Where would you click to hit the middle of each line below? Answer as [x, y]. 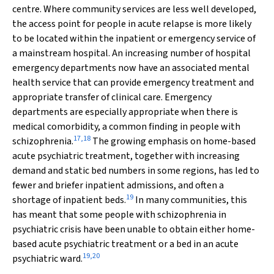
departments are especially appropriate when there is [125, 112]
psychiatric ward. [47, 259]
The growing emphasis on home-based [173, 141]
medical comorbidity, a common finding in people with [126, 127]
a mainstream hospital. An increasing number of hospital [131, 53]
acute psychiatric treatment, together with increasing [126, 156]
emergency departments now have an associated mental [131, 68]
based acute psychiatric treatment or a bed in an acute [125, 244]
